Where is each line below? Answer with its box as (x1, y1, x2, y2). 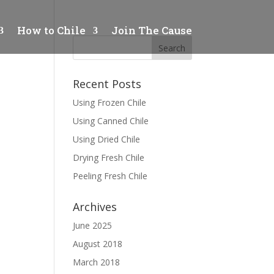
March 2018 (73, 256, 120, 268)
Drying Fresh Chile (73, 152, 145, 163)
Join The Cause (111, 23, 192, 37)
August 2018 (73, 238, 123, 250)
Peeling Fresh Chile (73, 170, 148, 182)
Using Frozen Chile (73, 97, 147, 108)
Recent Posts (73, 76, 142, 91)
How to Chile (17, 23, 86, 37)
